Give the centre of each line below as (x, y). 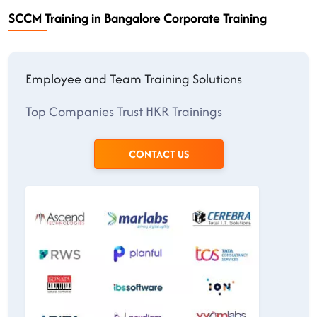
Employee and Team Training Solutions (134, 79)
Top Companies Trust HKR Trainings (124, 111)
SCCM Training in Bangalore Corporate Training (138, 18)
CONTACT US (158, 154)
